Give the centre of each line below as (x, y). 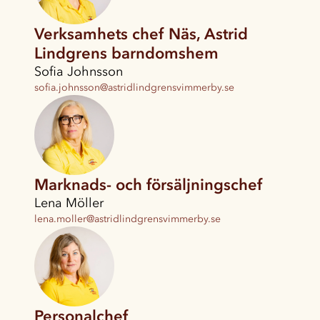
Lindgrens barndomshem (126, 54)
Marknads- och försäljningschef (148, 185)
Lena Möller (69, 203)
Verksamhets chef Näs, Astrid (141, 34)
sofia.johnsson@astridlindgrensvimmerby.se (134, 88)
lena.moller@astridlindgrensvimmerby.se (127, 219)
